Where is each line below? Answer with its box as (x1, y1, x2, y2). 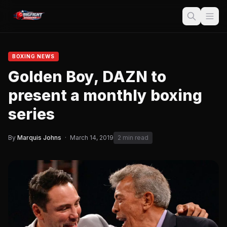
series (8, 105, 55, 123)
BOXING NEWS (12, 53, 55, 59)
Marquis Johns (17, 134, 61, 141)
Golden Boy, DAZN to (8, 67, 166, 86)
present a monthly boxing (8, 86, 202, 104)
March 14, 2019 (70, 134, 113, 141)
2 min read (118, 134, 148, 141)
